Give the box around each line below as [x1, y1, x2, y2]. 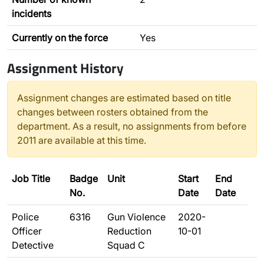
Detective [12, 239, 54, 251]
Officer [12, 225, 42, 237]
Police [12, 211, 39, 223]
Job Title [12, 173, 50, 184]
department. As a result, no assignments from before [17, 120, 246, 132]
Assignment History [7, 57, 124, 78]
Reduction [107, 225, 151, 237]
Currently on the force [12, 32, 108, 44]
